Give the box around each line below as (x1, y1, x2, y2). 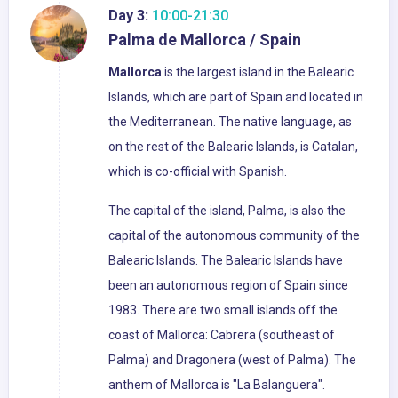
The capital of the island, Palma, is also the (108, 203, 346, 219)
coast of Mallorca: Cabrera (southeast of (108, 328, 335, 343)
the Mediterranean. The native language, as (108, 115, 352, 130)
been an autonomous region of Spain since (108, 278, 348, 293)
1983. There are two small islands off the (108, 303, 338, 318)
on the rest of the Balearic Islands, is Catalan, (108, 139, 358, 155)
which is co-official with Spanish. (108, 164, 287, 179)
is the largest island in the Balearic (162, 65, 354, 80)
